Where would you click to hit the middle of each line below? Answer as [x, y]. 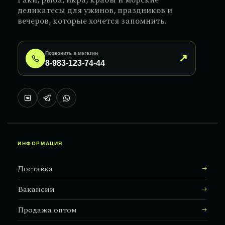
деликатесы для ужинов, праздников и [95, 11]
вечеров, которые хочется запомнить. [92, 21]
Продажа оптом [47, 210]
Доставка [35, 169]
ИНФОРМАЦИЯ [40, 144]
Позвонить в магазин [72, 53]
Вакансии [36, 190]
